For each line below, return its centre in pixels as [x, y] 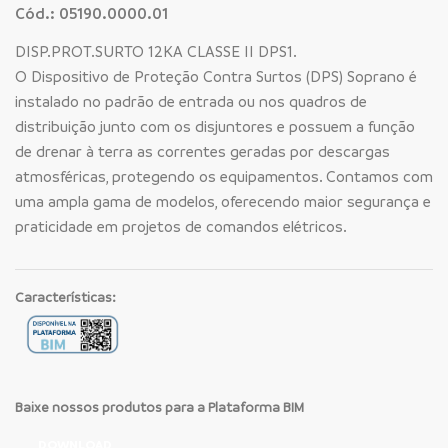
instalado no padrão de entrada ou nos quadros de [191, 101]
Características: [65, 297]
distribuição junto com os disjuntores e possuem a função [215, 126]
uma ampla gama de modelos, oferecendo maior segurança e [223, 201]
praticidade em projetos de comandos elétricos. [181, 226]
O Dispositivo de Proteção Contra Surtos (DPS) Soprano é [216, 76]
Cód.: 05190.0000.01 [91, 13]
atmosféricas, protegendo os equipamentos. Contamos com [224, 176]
